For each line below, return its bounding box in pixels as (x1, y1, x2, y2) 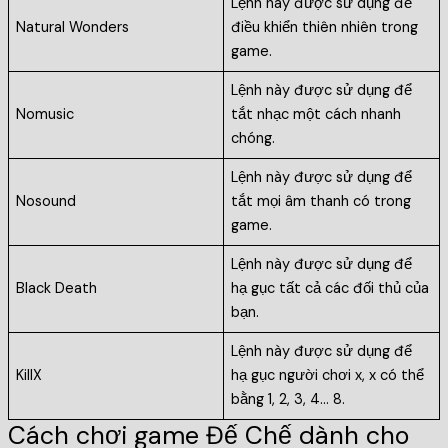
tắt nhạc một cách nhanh (231, 105, 402, 125)
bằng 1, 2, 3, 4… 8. (231, 390, 346, 410)
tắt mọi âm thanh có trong (231, 192, 412, 212)
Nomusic (16, 105, 75, 125)
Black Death (16, 279, 98, 299)
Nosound (16, 192, 77, 212)
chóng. (231, 129, 276, 149)
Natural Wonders (16, 18, 130, 38)
